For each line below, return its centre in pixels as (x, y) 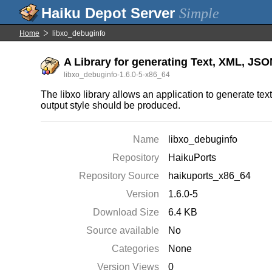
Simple (199, 13)
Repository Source (119, 176)
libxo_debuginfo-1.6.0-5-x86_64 (117, 75)
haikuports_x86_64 (210, 176)
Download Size (126, 212)
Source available (123, 230)
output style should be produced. (111, 105)
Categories (136, 249)
